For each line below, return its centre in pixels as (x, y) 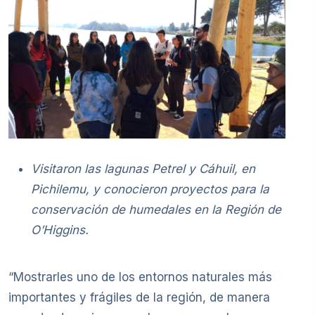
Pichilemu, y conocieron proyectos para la (150, 189)
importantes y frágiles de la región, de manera (139, 298)
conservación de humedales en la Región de (156, 209)
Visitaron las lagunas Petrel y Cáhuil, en (143, 168)
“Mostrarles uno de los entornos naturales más (140, 277)
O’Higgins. (60, 230)
